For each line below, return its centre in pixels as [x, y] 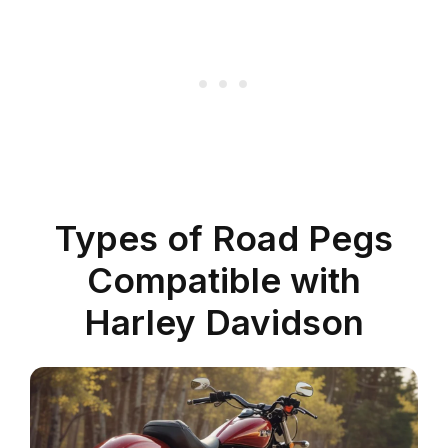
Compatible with [224, 280]
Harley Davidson [224, 322]
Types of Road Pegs [224, 238]
